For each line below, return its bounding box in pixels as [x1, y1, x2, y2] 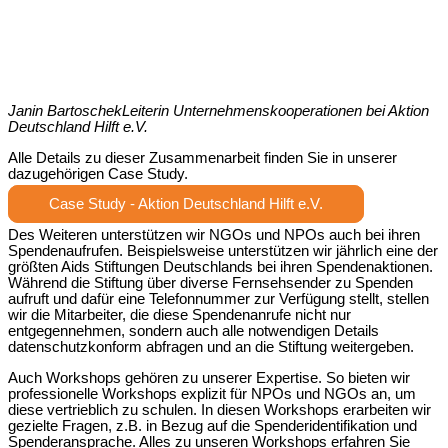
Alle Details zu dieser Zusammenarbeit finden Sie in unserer [8, 149, 397, 166]
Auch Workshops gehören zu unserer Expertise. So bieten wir [8, 369, 410, 386]
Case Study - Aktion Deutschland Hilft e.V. [49, 196, 323, 213]
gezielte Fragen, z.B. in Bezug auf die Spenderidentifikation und [8, 417, 417, 434]
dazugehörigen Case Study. [8, 165, 188, 182]
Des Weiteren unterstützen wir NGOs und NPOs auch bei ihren [8, 226, 420, 243]
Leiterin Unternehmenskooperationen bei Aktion [122, 103, 429, 120]
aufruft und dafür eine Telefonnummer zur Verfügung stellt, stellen [8, 290, 429, 307]
